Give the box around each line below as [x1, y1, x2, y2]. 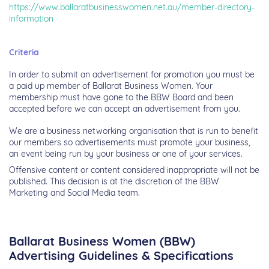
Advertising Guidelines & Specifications [9, 248, 234, 264]
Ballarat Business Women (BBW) [9, 234, 195, 249]
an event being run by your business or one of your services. [9, 148, 243, 160]
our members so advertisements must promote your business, [9, 137, 250, 148]
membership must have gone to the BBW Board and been [9, 92, 234, 103]
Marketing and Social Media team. [9, 187, 140, 199]
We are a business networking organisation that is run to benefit [9, 125, 258, 137]
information [9, 13, 53, 25]
